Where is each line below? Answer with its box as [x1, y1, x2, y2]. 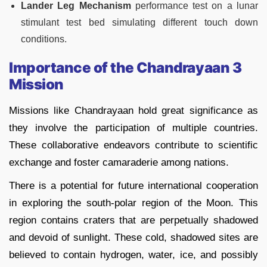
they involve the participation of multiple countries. [9, 122, 258, 133]
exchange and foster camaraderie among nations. [9, 156, 229, 168]
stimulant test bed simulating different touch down [21, 17, 258, 27]
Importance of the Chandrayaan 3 [9, 58, 242, 76]
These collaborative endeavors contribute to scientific [9, 139, 258, 151]
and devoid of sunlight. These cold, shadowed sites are [9, 231, 258, 243]
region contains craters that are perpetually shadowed [9, 214, 258, 226]
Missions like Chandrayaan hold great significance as [9, 104, 258, 116]
